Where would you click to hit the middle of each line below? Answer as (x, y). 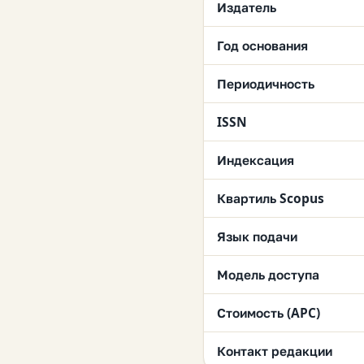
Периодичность (266, 84)
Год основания (262, 46)
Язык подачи (257, 237)
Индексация (256, 160)
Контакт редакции (275, 351)
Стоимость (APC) (269, 313)
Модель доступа (268, 275)
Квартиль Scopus (271, 199)
